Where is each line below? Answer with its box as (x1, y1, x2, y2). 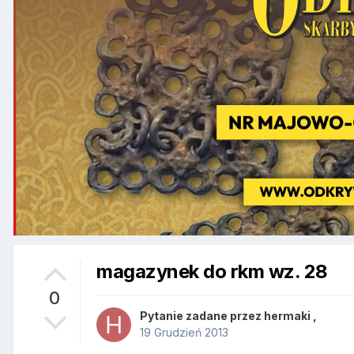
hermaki (264, 309, 311, 323)
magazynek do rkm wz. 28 (96, 259, 328, 283)
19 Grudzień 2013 (140, 326, 228, 340)
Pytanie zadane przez (140, 309, 264, 323)
